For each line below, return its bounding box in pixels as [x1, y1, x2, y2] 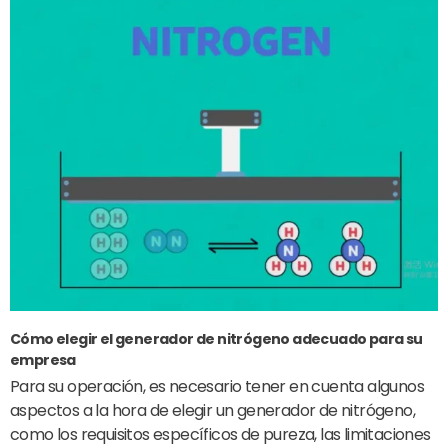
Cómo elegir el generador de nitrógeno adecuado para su [10, 328, 423, 349]
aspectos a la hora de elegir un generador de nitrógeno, [10, 399, 415, 423]
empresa [10, 349, 76, 370]
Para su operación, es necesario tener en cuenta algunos [10, 375, 424, 399]
